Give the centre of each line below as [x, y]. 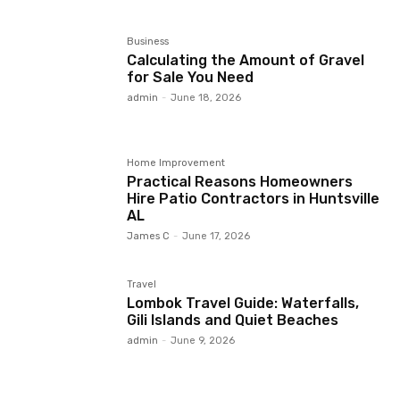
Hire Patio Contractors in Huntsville [254, 199]
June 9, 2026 [203, 341]
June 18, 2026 [206, 98]
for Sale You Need [191, 78]
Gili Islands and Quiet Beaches [233, 321]
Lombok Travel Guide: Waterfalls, [243, 304]
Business [148, 42]
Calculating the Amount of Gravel [246, 61]
